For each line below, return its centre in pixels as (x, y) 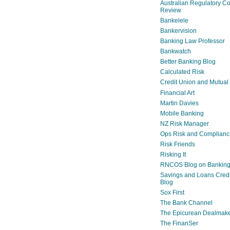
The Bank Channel (186, 203)
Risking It (173, 155)
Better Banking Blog (188, 62)
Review (171, 10)
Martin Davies (179, 103)
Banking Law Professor (193, 41)
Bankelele (174, 21)
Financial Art (177, 93)
